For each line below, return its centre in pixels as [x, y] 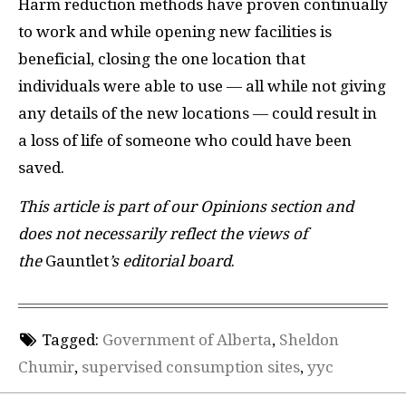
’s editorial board [170, 261]
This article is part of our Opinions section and [186, 206]
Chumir [46, 367]
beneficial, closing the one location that [162, 59]
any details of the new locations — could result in [198, 114]
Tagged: [70, 340]
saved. [41, 168]
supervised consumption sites [191, 367]
